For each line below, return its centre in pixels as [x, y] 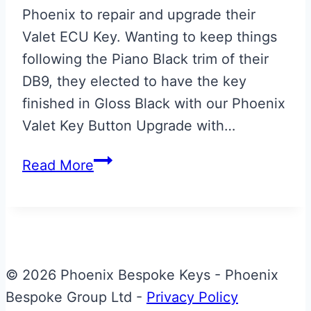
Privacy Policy [192, 297]
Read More [58, 165]
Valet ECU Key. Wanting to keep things [150, 36]
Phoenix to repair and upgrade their [139, 14]
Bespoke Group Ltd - [76, 297]
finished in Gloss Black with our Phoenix [154, 103]
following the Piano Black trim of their [145, 59]
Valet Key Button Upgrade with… [129, 125]
